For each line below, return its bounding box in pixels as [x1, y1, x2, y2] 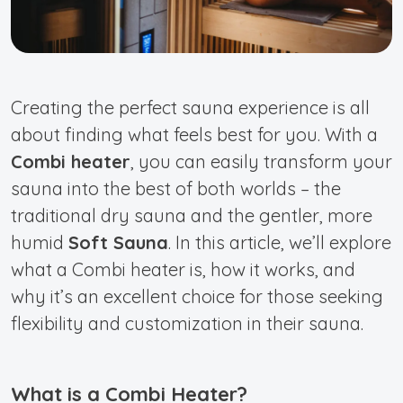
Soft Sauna [68, 230, 168, 254]
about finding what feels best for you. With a [11, 122, 378, 146]
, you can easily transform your [130, 149, 392, 173]
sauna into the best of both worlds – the [11, 176, 341, 200]
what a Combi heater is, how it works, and [11, 257, 355, 281]
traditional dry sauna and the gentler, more [11, 203, 372, 227]
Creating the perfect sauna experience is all [11, 95, 370, 119]
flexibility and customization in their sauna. [11, 311, 363, 335]
